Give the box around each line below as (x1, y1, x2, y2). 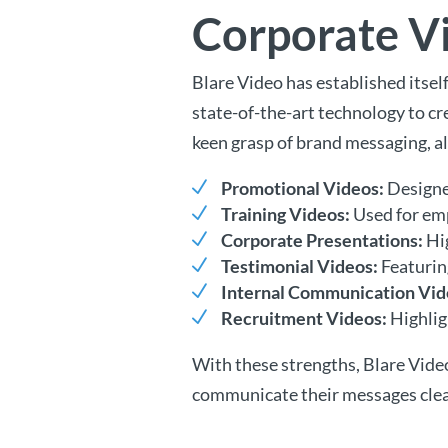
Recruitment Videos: (221, 307, 388, 330)
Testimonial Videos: (221, 255, 379, 278)
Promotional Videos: (221, 177, 385, 200)
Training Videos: (221, 203, 351, 226)
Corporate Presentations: (221, 229, 424, 252)
